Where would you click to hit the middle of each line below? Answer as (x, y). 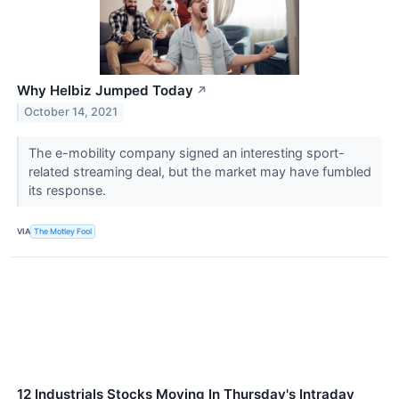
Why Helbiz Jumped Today (105, 90)
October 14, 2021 (71, 112)
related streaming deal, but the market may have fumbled (199, 171)
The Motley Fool (63, 232)
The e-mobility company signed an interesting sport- (186, 152)
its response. (69, 190)
